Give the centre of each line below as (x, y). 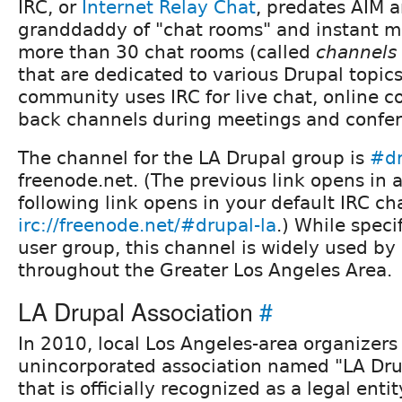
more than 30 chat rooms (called (167, 52)
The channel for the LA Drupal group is (194, 157)
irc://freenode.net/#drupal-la (147, 225)
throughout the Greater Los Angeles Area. (205, 270)
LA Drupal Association (139, 310)
